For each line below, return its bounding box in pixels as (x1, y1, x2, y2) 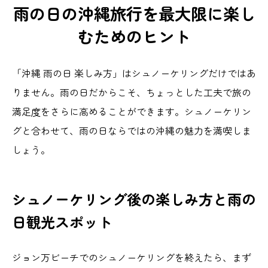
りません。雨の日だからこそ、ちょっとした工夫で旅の (12, 84, 251, 99)
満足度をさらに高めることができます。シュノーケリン (12, 103, 251, 118)
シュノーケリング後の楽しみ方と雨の (12, 188, 256, 209)
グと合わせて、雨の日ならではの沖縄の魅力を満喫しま (12, 123, 251, 138)
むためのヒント (77, 23, 191, 48)
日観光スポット (12, 211, 112, 232)
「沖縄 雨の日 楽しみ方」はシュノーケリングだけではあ (12, 65, 256, 80)
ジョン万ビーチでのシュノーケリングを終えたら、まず (12, 249, 251, 264)
